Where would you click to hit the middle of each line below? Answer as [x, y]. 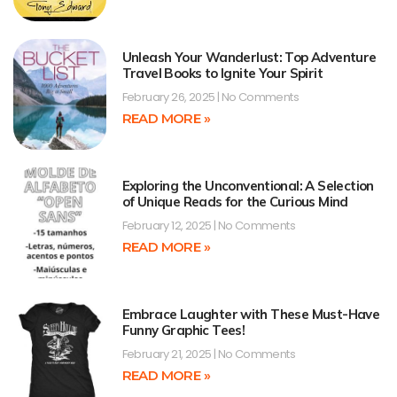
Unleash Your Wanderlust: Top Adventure [249, 57]
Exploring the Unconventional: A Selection [248, 186]
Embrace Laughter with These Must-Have [251, 315]
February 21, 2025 [167, 354]
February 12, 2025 [167, 226]
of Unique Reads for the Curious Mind [235, 202]
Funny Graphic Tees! [183, 331]
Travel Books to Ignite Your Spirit [222, 73]
